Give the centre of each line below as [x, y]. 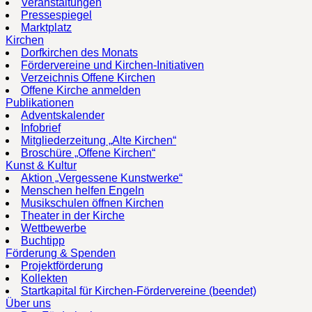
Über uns [28, 303]
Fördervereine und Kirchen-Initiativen [112, 65]
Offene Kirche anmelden [81, 90]
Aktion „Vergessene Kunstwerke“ [102, 178]
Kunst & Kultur [41, 165]
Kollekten [44, 278]
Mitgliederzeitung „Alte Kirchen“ [99, 140]
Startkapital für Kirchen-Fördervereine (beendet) [139, 290]
